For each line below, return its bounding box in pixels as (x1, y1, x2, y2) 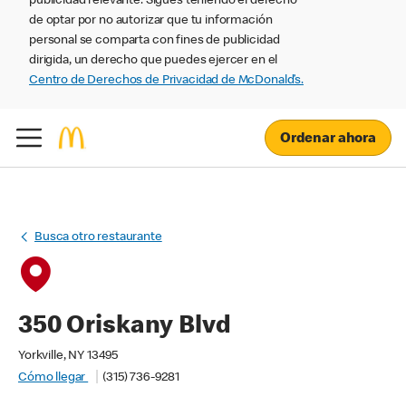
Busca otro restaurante (34, 231, 162, 244)
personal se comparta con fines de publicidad (29, 34, 280, 47)
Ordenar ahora (279, 131, 376, 147)
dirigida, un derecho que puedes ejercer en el (29, 54, 278, 67)
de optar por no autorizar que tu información (29, 14, 273, 27)
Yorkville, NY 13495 (18, 350, 119, 362)
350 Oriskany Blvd (18, 314, 231, 340)
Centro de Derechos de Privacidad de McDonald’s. (29, 74, 304, 87)
